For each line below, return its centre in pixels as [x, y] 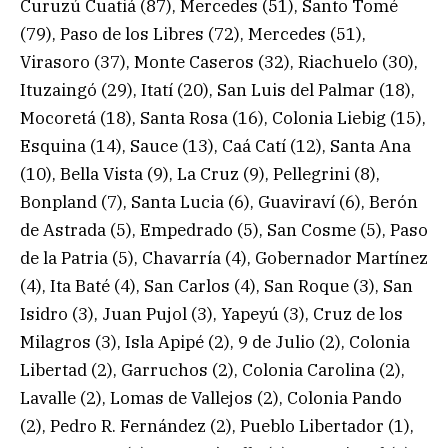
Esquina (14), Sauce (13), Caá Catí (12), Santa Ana [215, 145]
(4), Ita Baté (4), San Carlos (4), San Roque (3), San [216, 285]
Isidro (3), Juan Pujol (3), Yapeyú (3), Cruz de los [211, 313]
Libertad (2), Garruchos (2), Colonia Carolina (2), [212, 369]
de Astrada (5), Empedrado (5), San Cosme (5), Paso [224, 229]
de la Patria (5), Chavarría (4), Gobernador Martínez [224, 257]
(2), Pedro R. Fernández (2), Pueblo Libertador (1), [217, 425]
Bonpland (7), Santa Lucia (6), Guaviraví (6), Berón [219, 201]
